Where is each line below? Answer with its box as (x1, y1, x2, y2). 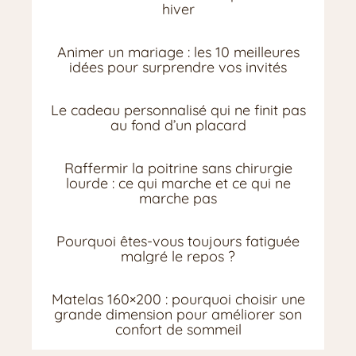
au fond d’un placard (110, 116, 246, 135)
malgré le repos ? (121, 247, 235, 266)
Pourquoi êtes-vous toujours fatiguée (56, 232, 300, 251)
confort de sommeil (114, 320, 242, 339)
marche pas (139, 189, 217, 208)
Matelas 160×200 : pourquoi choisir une (51, 290, 305, 309)
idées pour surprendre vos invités (69, 58, 287, 77)
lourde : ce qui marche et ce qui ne (65, 174, 291, 193)
